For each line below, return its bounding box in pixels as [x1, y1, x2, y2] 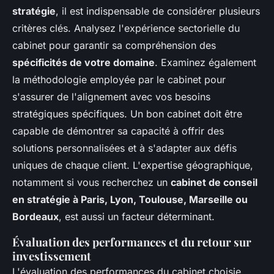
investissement [12, 248, 91, 264]
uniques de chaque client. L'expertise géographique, [12, 159, 253, 172]
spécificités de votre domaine [12, 56, 155, 69]
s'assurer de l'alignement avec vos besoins [12, 91, 210, 103]
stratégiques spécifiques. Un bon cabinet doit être [12, 108, 242, 120]
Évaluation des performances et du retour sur [12, 234, 251, 250]
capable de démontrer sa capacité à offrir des [12, 125, 224, 138]
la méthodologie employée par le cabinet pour [12, 73, 226, 86]
